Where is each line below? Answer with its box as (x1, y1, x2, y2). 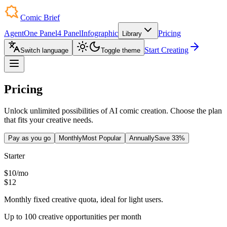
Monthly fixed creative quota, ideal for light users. (4, 195, 163, 204)
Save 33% (155, 134, 185, 142)
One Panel (24, 29, 57, 37)
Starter (4, 151, 25, 160)
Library (122, 30, 142, 37)
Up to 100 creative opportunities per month (4, 212, 141, 221)
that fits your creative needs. (4, 115, 93, 124)
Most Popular (82, 134, 121, 142)
